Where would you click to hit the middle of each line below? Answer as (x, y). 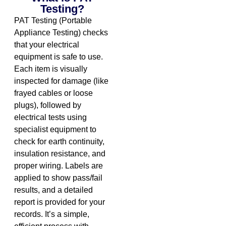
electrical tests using (50, 117)
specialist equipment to (55, 129)
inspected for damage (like (61, 81)
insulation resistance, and (60, 153)
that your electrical (46, 44)
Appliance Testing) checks (61, 32)
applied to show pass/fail (58, 178)
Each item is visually (50, 69)
